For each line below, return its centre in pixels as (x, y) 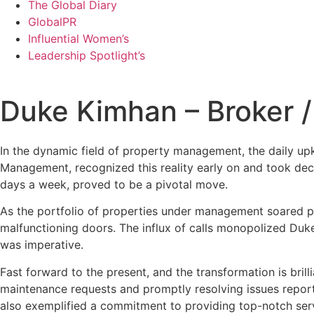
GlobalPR (52, 22)
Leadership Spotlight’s (87, 55)
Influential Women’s (78, 39)
